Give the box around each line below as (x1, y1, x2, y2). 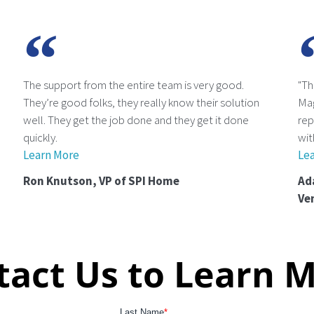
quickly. (23, 129, 58, 145)
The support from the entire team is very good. (23, 76, 245, 93)
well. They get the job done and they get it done (23, 111, 250, 128)
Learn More (23, 146, 80, 163)
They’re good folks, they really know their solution (23, 94, 260, 110)
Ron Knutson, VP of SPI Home (23, 172, 180, 189)
